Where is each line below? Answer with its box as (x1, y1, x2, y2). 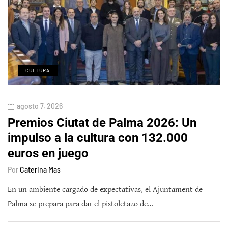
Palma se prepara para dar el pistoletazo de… (8, 199, 153, 209)
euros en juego (8, 146, 89, 161)
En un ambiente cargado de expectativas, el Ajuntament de (8, 185, 203, 195)
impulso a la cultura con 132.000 (8, 131, 188, 146)
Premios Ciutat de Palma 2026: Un (8, 116, 196, 130)
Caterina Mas (20, 165, 61, 175)
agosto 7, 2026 (17, 102, 63, 111)
